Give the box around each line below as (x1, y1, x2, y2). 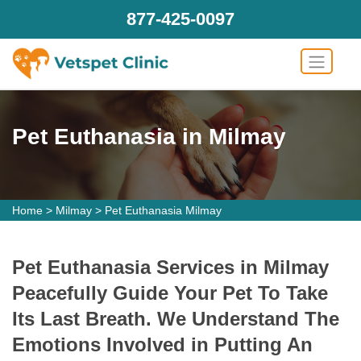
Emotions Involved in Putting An (12, 334, 313, 355)
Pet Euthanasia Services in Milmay (12, 256, 329, 278)
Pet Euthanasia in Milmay (12, 124, 286, 149)
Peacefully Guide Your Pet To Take (12, 282, 328, 304)
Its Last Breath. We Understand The (12, 308, 339, 330)
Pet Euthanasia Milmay (105, 204, 222, 217)
